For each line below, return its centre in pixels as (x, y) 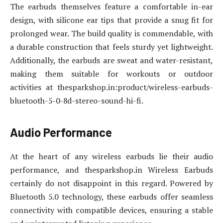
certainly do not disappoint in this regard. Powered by (111, 183)
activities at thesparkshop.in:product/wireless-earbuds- (111, 87)
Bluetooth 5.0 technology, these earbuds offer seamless (111, 197)
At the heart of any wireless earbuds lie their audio (111, 157)
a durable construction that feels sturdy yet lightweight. (111, 47)
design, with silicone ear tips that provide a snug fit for (111, 20)
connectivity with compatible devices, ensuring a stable (111, 210)
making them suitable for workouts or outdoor (111, 73)
